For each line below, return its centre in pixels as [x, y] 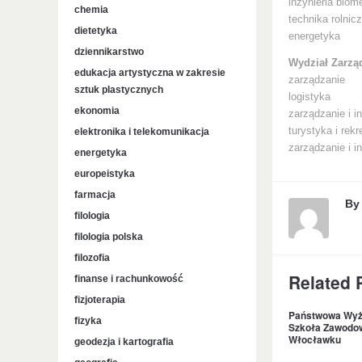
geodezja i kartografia [124, 342]
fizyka [88, 321]
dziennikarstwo [109, 52]
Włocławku [315, 339]
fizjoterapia [100, 300]
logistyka [309, 97]
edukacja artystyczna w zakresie [150, 73]
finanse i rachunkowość [129, 279]
